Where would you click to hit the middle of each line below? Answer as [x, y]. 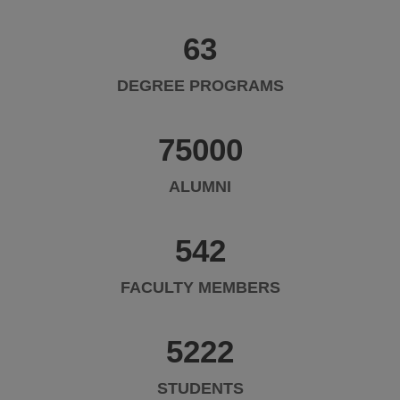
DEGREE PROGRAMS [200, 86]
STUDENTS [200, 389]
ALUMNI [200, 187]
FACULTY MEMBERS [200, 288]
